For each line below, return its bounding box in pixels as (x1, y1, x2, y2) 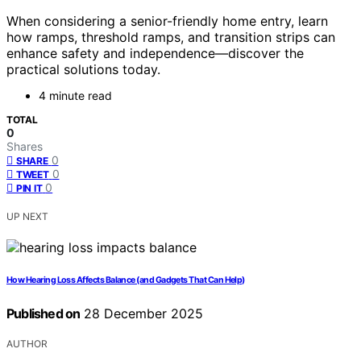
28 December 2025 (80, 305, 204, 322)
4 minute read (39, 89, 112, 103)
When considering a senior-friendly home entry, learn (6, 13, 328, 30)
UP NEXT (6, 210, 48, 223)
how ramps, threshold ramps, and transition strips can (6, 29, 335, 46)
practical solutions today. (6, 61, 160, 78)
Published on (6, 305, 81, 322)
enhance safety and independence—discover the (6, 45, 304, 62)
